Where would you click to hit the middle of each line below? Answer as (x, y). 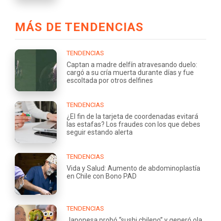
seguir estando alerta (100, 132)
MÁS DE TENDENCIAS (79, 27)
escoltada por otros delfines (110, 80)
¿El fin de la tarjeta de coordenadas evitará (132, 116)
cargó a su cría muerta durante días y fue (130, 72)
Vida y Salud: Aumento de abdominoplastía (133, 168)
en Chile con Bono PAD (102, 176)
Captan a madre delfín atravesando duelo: (132, 64)
